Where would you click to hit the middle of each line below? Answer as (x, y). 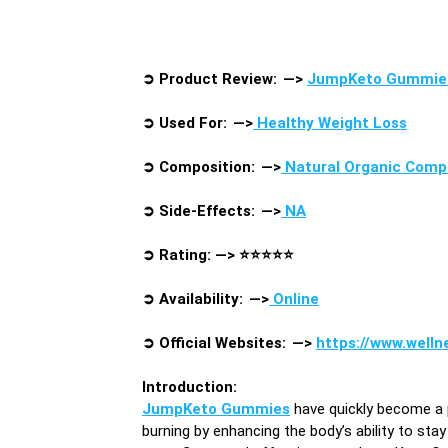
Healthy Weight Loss (332, 122)
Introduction (187, 386)
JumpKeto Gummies (216, 408)
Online (294, 298)
